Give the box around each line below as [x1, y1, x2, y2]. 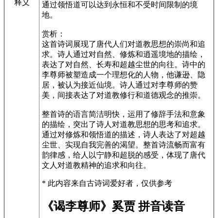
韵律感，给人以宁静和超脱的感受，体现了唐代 [42, 150, 205, 159]
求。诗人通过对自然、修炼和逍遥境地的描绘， [42, 50, 205, 58]
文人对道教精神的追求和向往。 [42, 161, 151, 169]
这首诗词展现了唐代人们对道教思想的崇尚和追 [42, 39, 205, 48]
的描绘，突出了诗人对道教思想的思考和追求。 [42, 120, 205, 128]
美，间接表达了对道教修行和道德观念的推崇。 [42, 91, 205, 99]
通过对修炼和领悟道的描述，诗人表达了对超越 [42, 130, 205, 139]
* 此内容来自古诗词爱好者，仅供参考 [42, 179, 172, 187]
